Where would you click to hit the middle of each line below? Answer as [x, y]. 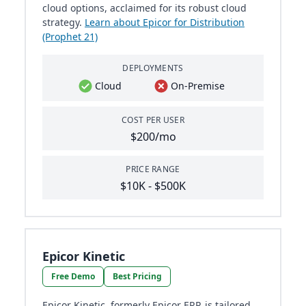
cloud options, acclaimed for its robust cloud [144, 8]
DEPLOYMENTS [153, 68]
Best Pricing [137, 277]
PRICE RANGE [153, 169]
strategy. [64, 23]
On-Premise [198, 86]
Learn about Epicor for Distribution [165, 23]
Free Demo [73, 277]
